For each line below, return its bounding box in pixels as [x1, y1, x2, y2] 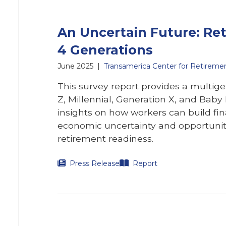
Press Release [70, 159, 120, 168]
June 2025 [58, 62, 93, 71]
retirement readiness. [58, 133, 153, 144]
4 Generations [58, 42, 153, 58]
